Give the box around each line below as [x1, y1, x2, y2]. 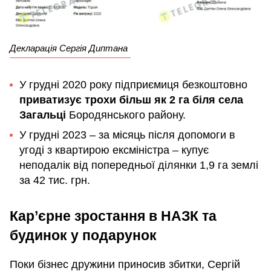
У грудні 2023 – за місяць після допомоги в [19, 129, 235, 142]
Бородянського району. [66, 109, 186, 122]
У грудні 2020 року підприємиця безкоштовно [19, 79, 247, 91]
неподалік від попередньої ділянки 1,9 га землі [19, 159, 258, 172]
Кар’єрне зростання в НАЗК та [10, 208, 217, 224]
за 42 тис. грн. [19, 174, 90, 187]
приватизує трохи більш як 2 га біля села [19, 94, 243, 106]
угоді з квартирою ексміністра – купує [19, 144, 209, 157]
